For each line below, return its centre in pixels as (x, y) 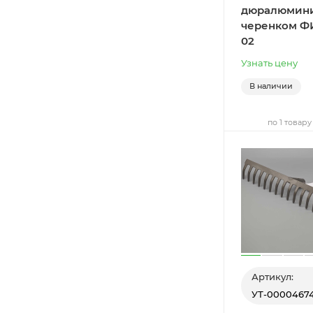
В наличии (271, 86)
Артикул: (272, 276)
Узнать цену (269, 63)
